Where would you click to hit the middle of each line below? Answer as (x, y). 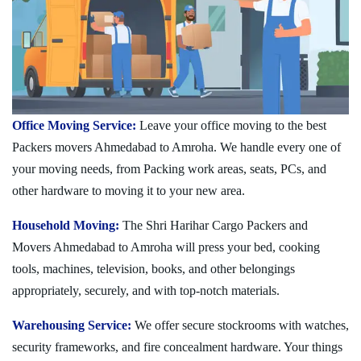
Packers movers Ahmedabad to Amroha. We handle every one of (176, 147)
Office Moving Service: (74, 125)
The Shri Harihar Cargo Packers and (214, 225)
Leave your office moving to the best (231, 125)
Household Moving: (66, 225)
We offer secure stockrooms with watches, (240, 325)
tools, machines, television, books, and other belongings (154, 268)
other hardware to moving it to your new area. (129, 190)
